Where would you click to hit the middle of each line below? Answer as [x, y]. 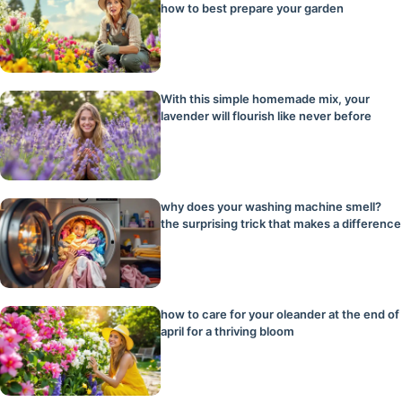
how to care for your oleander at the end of [280, 315]
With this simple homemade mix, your [266, 99]
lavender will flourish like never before [267, 116]
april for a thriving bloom [228, 332]
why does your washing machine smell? [271, 207]
